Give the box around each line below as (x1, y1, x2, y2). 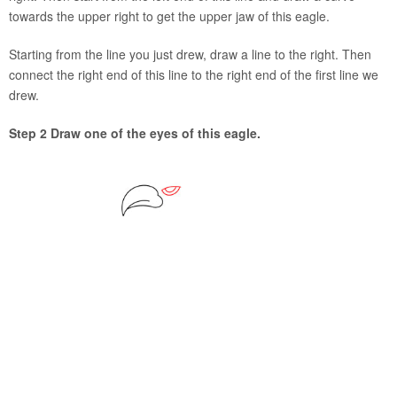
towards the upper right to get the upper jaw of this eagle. (9, 7, 330, 26)
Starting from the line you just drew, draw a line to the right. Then (9, 45, 371, 64)
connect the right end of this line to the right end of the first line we (9, 66, 378, 84)
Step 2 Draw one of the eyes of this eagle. (9, 124, 261, 143)
